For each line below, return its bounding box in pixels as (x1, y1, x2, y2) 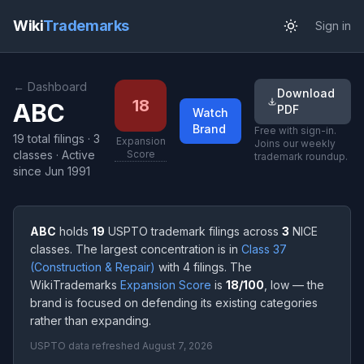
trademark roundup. (254, 150, 348, 162)
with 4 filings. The (155, 260, 252, 274)
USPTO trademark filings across (105, 224, 282, 238)
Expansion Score (120, 278, 211, 292)
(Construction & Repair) (30, 260, 155, 274)
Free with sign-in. (254, 124, 336, 136)
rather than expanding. (30, 314, 151, 327)
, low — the (264, 278, 324, 292)
